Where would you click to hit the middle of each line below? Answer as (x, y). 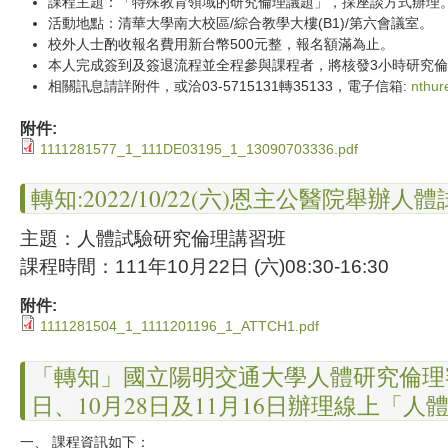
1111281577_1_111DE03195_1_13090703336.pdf (199, 148)
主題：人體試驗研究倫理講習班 (153, 239)
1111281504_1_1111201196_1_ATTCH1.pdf (179, 326)
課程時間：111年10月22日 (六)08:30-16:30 (204, 267)
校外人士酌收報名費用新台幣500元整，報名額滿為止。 (221, 43)
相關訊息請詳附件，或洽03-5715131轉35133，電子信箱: (229, 85)
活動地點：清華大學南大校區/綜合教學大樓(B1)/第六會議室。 (240, 22)
